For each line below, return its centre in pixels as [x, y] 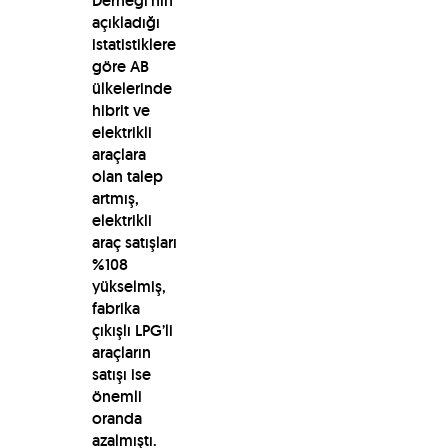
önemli [116, 396]
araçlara [118, 154]
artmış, [115, 198]
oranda [116, 418]
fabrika [115, 308]
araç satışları [134, 242]
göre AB [120, 66]
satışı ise [121, 374]
